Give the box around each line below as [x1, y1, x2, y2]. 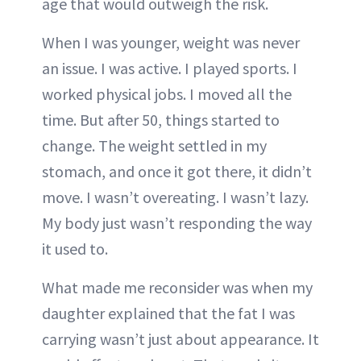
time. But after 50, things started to [42, 110, 280, 130]
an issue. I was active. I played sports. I [42, 58, 297, 78]
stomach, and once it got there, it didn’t [42, 161, 312, 181]
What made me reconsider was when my [42, 277, 313, 297]
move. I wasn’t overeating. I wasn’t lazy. [42, 187, 309, 207]
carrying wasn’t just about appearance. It [42, 329, 319, 349]
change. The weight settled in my [42, 135, 267, 156]
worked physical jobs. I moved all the [42, 84, 292, 104]
